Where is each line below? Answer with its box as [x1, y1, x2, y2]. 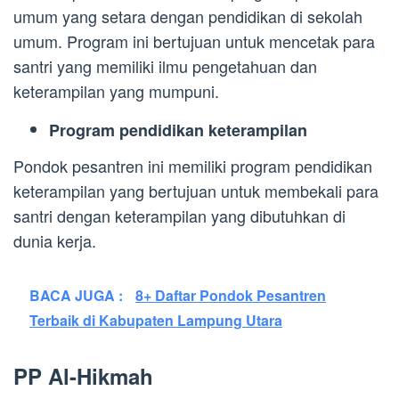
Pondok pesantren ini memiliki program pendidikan [13, 153, 372, 177]
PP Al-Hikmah [13, 360, 153, 391]
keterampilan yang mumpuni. [13, 79, 219, 103]
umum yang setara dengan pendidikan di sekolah [13, 4, 362, 28]
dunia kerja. [13, 228, 96, 252]
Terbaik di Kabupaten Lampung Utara [29, 309, 282, 330]
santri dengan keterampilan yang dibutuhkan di [13, 203, 346, 227]
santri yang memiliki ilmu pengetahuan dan [13, 54, 317, 78]
